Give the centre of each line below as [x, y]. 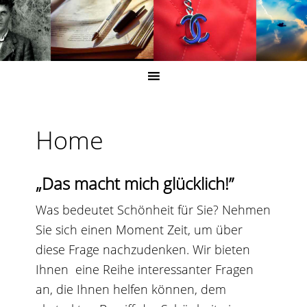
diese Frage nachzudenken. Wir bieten [143, 249]
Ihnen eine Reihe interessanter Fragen [145, 269]
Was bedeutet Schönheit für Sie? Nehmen [153, 210]
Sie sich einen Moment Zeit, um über [139, 230]
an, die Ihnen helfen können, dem [131, 289]
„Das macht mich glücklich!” [135, 183]
